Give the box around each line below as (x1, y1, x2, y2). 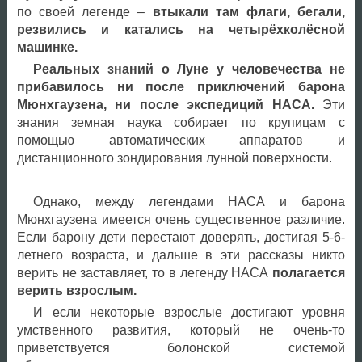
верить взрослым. (16, 283, 137, 297)
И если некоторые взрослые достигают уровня (32, 305, 345, 319)
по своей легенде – (16, 4, 153, 19)
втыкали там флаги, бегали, (152, 4, 345, 19)
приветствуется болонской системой (16, 340, 345, 355)
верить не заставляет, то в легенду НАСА (16, 265, 272, 280)
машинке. (16, 40, 78, 54)
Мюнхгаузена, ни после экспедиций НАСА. (16, 97, 322, 112)
